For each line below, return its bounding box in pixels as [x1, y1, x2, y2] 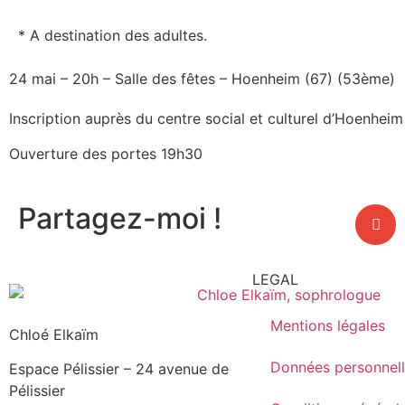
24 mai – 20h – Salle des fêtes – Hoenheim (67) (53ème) [9, 70, 395, 89]
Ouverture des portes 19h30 [9, 144, 202, 163]
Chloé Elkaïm [9, 325, 99, 344]
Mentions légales [269, 316, 385, 335]
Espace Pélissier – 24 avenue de [9, 360, 229, 379]
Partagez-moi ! [18, 201, 221, 237]
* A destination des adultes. [18, 26, 207, 45]
